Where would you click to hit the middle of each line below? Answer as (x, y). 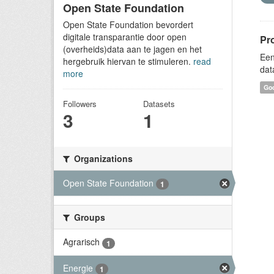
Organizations (102, 158)
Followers (80, 104)
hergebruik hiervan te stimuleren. (128, 61)
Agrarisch (81, 242)
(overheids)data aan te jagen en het (132, 49)
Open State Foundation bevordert (128, 24)
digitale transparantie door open (125, 37)
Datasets (159, 104)
